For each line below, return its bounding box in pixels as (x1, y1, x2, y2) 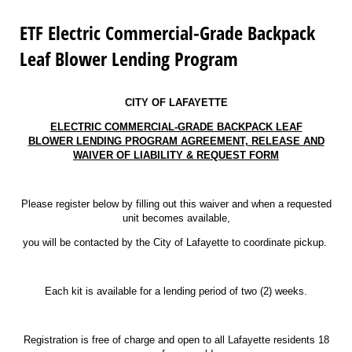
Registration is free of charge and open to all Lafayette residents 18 (23, 334, 329, 346)
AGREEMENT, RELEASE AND (180, 135, 324, 148)
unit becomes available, (122, 212, 230, 225)
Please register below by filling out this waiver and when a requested (20, 198, 332, 211)
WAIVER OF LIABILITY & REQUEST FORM (73, 149, 279, 162)
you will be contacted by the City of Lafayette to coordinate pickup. (22, 236, 330, 249)
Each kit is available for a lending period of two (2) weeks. (45, 285, 307, 298)
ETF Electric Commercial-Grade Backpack (20, 20, 315, 46)
